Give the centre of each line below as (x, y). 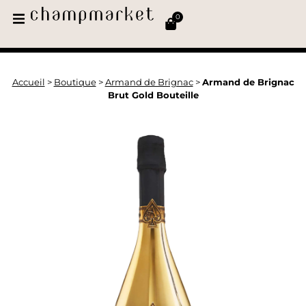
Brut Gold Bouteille (153, 95)
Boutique (75, 82)
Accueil (28, 82)
